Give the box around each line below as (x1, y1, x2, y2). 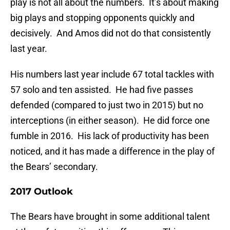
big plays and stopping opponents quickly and (10, 12, 195, 24)
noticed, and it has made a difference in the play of (10, 146, 215, 157)
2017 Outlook (10, 186, 73, 198)
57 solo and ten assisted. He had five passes (10, 84, 193, 95)
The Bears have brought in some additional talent (10, 211, 210, 222)
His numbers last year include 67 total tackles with (10, 69, 214, 80)
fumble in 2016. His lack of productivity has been (10, 130, 209, 142)
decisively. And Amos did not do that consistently (10, 28, 211, 39)
